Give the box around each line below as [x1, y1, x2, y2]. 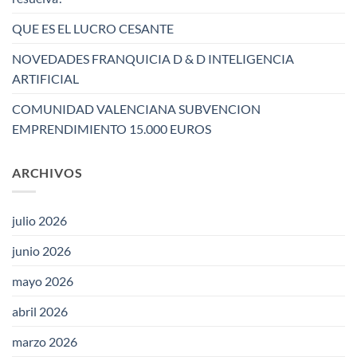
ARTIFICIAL [12, 70, 79, 86]
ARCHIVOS [12, 164, 83, 180]
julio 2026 [12, 213, 67, 229]
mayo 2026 [12, 273, 73, 289]
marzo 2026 [12, 334, 77, 350]
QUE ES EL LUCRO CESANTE [12, 20, 174, 36]
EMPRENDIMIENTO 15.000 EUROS [12, 120, 211, 136]
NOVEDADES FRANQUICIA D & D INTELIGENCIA [12, 50, 294, 66]
